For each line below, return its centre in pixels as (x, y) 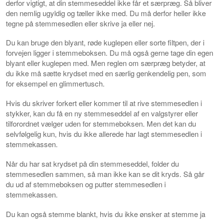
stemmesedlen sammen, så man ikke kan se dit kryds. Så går (105, 174)
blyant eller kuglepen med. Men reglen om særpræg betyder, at (106, 63)
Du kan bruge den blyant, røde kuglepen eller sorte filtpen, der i (105, 43)
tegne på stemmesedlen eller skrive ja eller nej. (80, 23)
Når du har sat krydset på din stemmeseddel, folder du (92, 163)
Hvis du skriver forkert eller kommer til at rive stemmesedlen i (104, 103)
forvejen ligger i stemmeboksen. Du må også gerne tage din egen (109, 53)
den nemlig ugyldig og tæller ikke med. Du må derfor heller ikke (106, 13)
